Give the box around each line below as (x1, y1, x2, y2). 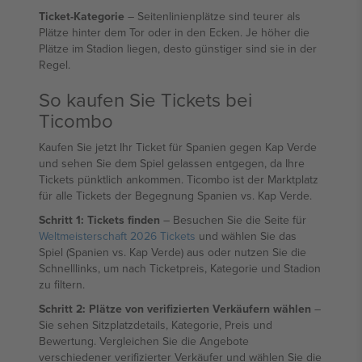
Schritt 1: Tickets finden (39, 212, 160, 228)
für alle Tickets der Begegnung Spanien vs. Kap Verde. (39, 187, 312, 204)
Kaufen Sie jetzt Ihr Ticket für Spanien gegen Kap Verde (39, 139, 317, 155)
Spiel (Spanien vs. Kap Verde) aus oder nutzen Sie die (39, 244, 306, 260)
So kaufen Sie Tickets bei (39, 86, 252, 113)
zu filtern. (39, 276, 85, 293)
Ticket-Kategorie (39, 8, 124, 24)
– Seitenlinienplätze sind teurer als (124, 8, 301, 24)
